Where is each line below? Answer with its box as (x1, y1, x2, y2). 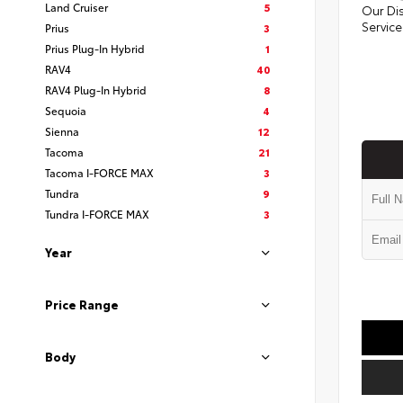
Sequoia (45, 103, 86, 118)
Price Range (45, 296, 119, 312)
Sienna (45, 123, 79, 139)
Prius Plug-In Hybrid (45, 40, 145, 56)
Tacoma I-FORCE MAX (45, 165, 154, 180)
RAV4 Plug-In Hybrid (45, 82, 147, 97)
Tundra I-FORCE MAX (45, 206, 149, 221)
